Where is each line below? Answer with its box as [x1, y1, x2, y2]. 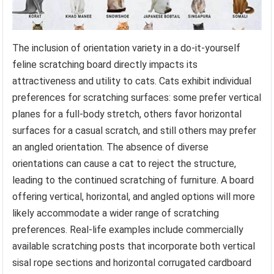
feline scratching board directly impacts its [12, 58, 198, 70]
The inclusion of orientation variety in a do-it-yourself [12, 42, 241, 54]
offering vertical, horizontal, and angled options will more [12, 190, 256, 202]
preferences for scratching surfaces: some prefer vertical [12, 91, 262, 103]
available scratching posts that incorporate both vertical [12, 240, 256, 252]
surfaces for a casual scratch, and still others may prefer [12, 124, 257, 136]
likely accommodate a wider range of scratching [12, 207, 220, 219]
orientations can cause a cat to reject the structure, [12, 157, 237, 169]
